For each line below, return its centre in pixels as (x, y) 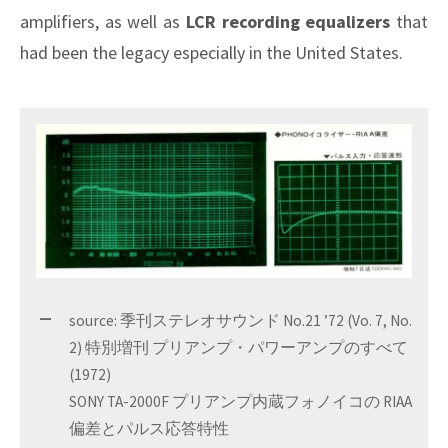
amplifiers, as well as (103, 21)
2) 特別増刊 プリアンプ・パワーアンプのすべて (238, 348)
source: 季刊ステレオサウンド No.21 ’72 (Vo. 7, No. (240, 321)
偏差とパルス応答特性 (149, 429)
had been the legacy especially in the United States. (211, 52)
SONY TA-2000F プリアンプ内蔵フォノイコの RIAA (240, 402)
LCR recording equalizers (288, 21)
